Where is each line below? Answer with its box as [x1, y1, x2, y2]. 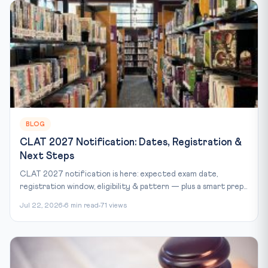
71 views [100, 202, 127, 209]
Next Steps [20, 151, 74, 162]
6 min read [65, 202, 99, 209]
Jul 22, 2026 [20, 202, 63, 209]
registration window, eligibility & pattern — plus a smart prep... [20, 182, 247, 191]
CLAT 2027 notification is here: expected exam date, [20, 169, 218, 178]
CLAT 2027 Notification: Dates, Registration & [20, 137, 242, 148]
